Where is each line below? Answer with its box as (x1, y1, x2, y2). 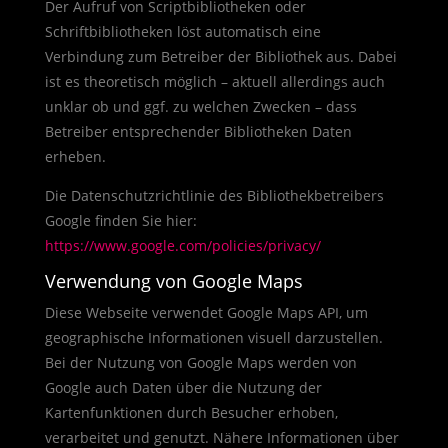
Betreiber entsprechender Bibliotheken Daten (44, 122, 352, 141)
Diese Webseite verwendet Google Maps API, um (44, 303, 368, 322)
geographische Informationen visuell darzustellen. (44, 328, 383, 347)
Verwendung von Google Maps (44, 269, 303, 293)
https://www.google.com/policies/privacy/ (44, 236, 321, 255)
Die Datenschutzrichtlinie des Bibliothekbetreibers (44, 186, 384, 205)
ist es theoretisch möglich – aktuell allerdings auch (44, 72, 385, 91)
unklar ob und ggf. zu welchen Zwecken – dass (44, 97, 357, 116)
